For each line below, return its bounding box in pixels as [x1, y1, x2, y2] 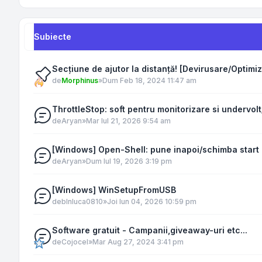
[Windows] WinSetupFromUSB [52, 185, 176, 195]
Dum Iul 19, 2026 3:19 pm [86, 157, 172, 166]
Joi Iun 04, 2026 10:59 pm [107, 197, 196, 206]
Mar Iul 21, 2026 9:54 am [86, 116, 171, 125]
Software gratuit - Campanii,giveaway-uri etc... [52, 225, 247, 235]
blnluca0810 [61, 197, 103, 206]
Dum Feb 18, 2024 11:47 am [102, 76, 196, 85]
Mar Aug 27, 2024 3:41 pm [92, 237, 184, 246]
